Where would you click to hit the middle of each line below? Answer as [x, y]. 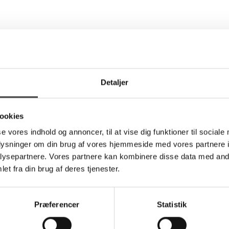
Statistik [172, 204]
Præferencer [57, 204]
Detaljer [114, 82]
